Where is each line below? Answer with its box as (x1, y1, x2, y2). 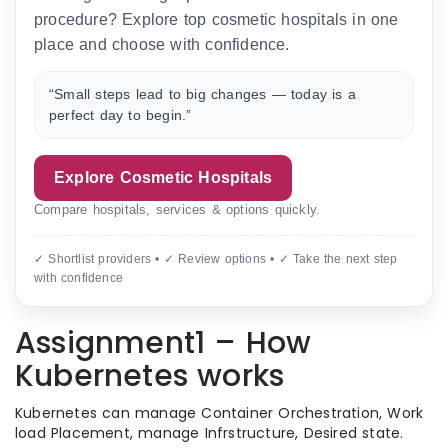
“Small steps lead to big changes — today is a (49, 86, 356, 102)
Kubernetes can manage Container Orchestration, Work (15, 403, 424, 423)
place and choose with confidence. (34, 36, 290, 53)
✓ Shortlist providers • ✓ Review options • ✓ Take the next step (34, 252, 398, 266)
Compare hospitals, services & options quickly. (34, 202, 321, 217)
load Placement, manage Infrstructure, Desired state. (15, 423, 404, 443)
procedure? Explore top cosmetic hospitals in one (34, 11, 399, 28)
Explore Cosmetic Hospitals (54, 169, 273, 186)
